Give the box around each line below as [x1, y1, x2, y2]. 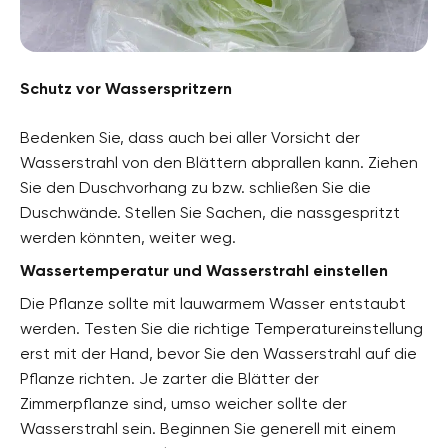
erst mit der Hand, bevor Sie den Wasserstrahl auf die [20, 343, 417, 363]
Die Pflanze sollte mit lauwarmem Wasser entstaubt [20, 293, 406, 313]
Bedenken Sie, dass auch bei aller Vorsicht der [20, 127, 360, 147]
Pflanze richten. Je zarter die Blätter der [20, 368, 319, 388]
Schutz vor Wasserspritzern [20, 78, 232, 98]
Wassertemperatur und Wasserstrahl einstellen [20, 260, 388, 280]
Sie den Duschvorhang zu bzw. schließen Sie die [20, 177, 371, 197]
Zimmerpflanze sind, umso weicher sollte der [20, 393, 347, 413]
